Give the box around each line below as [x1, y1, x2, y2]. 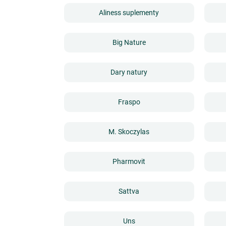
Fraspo [118, 98, 140, 106]
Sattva [119, 187, 140, 196]
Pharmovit [112, 157, 146, 166]
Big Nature [112, 38, 146, 47]
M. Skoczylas [108, 128, 150, 136]
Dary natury [110, 68, 148, 77]
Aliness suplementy [99, 9, 159, 17]
